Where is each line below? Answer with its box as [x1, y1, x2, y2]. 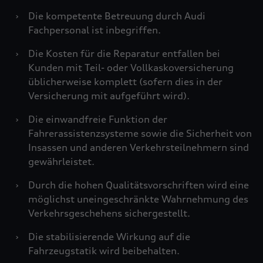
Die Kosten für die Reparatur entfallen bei [28, 48, 220, 59]
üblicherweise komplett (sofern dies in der [28, 76, 222, 87]
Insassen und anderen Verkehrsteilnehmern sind [28, 141, 249, 153]
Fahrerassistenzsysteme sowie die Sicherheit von [28, 127, 252, 139]
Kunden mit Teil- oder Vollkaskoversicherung [28, 62, 234, 73]
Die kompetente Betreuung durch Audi [28, 10, 205, 22]
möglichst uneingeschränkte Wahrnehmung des [28, 193, 248, 205]
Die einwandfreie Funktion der [28, 113, 167, 125]
